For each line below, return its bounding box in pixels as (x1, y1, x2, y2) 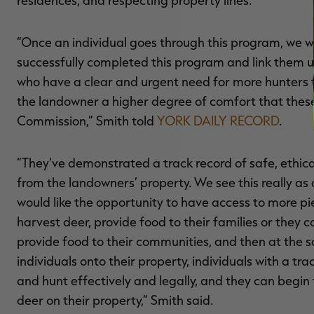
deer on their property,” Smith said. (17, 292, 213, 308)
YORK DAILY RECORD (157, 112, 279, 128)
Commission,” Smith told (17, 112, 157, 128)
